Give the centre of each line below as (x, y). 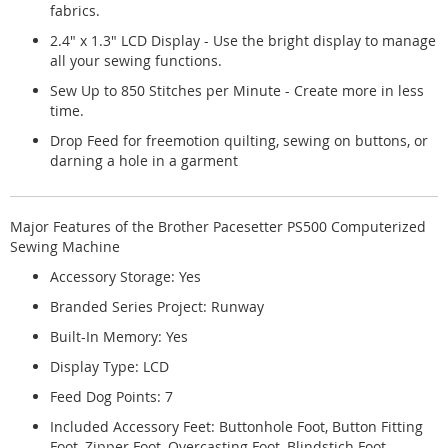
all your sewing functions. (136, 60)
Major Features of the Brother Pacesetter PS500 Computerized (218, 226)
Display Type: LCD (109, 366)
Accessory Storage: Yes (125, 276)
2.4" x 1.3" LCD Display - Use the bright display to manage (243, 40)
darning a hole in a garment (144, 160)
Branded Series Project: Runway (157, 306)
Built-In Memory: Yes (119, 336)
